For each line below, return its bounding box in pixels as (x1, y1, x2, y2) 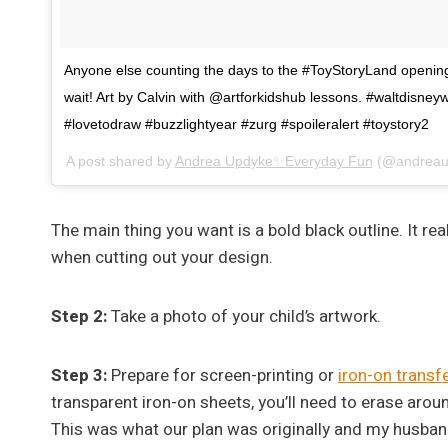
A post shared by (65, 152, 175, 169)
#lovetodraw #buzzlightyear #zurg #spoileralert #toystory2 (64, 115, 429, 132)
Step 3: (51, 362, 107, 388)
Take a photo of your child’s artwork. (107, 303, 381, 329)
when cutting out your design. (51, 244, 273, 270)
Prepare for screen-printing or (107, 362, 338, 388)
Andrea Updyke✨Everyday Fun (174, 152, 373, 169)
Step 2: (51, 303, 107, 329)
